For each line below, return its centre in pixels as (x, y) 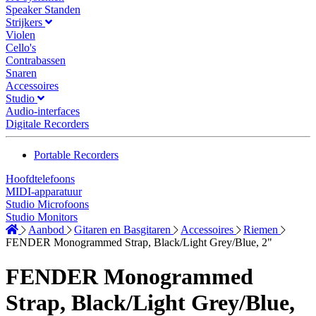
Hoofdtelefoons (40, 179)
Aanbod (48, 230)
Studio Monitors (42, 217)
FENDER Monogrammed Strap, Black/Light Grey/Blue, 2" (139, 242)
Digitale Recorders (47, 124)
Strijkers (25, 22)
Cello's (21, 48)
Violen (20, 35)
